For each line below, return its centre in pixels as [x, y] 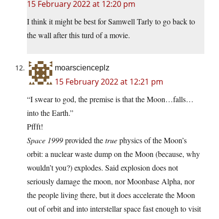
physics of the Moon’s [152, 140]
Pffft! [35, 127]
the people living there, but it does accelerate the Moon [111, 195]
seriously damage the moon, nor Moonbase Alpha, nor [111, 181]
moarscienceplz [82, 68]
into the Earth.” [50, 113]
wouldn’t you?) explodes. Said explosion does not [102, 168]
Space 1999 [45, 140]
